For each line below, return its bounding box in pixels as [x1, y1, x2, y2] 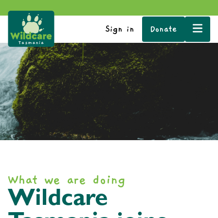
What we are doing [8, 172, 126, 187]
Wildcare [8, 188, 108, 212]
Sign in [105, 24, 134, 34]
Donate [150, 24, 177, 34]
